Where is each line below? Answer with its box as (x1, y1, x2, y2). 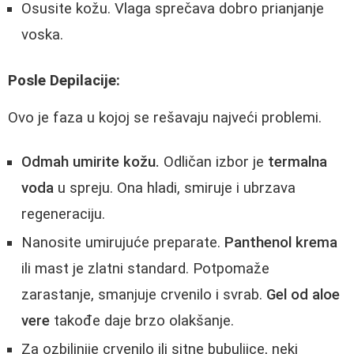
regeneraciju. (21, 205, 105, 224)
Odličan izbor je (160, 153, 268, 171)
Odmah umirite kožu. (21, 153, 160, 171)
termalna (268, 153, 327, 171)
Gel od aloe (266, 286, 340, 304)
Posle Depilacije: (8, 72, 120, 90)
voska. (21, 26, 63, 44)
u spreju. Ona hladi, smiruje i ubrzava (54, 179, 296, 198)
